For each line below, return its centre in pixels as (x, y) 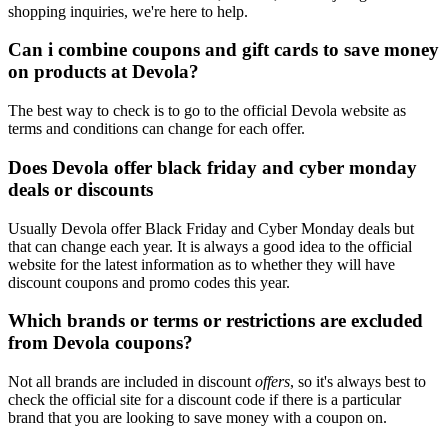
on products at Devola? (103, 72)
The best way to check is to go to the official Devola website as (207, 111)
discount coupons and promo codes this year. (149, 282)
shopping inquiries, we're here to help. (128, 11)
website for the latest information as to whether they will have (201, 264)
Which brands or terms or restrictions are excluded (215, 321)
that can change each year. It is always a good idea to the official (210, 246)
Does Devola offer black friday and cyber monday (212, 167)
